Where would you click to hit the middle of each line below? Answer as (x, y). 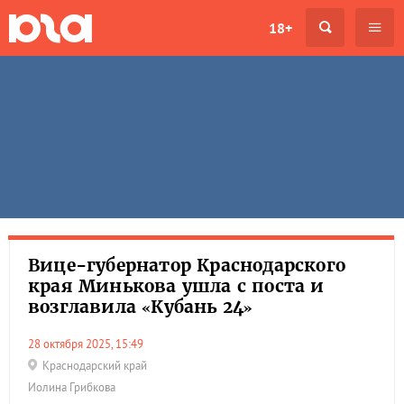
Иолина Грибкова (72, 387)
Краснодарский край (95, 366)
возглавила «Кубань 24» (141, 307)
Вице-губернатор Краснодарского (187, 265)
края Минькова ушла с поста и (176, 286)
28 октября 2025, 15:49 (89, 344)
